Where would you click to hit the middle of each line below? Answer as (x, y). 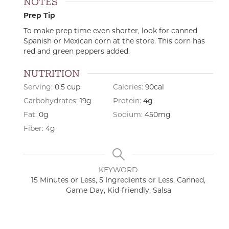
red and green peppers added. (77, 52)
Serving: (39, 87)
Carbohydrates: (52, 101)
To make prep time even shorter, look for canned (110, 32)
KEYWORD (118, 170)
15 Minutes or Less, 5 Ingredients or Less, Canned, (118, 180)
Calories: (129, 87)
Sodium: (129, 115)
